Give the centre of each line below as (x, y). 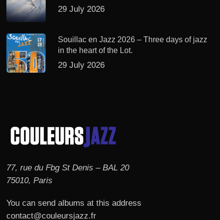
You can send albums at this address (74, 203)
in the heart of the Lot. (96, 51)
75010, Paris (30, 181)
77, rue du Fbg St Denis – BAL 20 (68, 168)
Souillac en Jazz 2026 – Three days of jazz (133, 40)
